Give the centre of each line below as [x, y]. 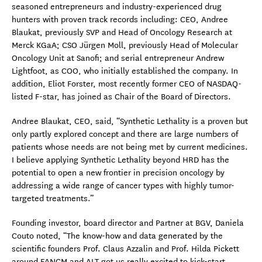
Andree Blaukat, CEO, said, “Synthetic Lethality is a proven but [130, 121]
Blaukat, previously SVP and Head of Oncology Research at [122, 32]
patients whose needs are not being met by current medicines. [130, 147]
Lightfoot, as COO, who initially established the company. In [125, 71]
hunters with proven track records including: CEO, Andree [120, 19]
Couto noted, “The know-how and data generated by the [117, 236]
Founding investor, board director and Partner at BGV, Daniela [128, 223]
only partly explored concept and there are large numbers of [125, 134]
